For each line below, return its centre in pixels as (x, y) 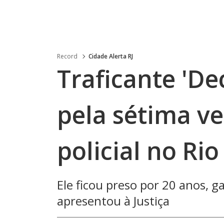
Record (67, 56)
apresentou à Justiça (113, 201)
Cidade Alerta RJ (111, 56)
